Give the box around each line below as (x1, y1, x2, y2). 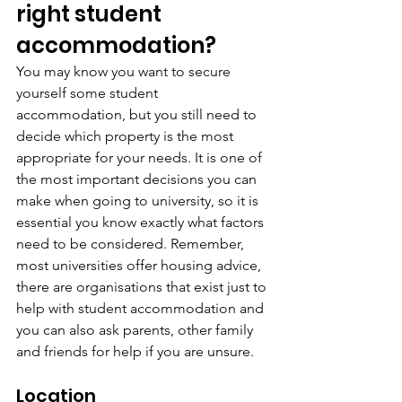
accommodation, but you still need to (16, 106, 260, 123)
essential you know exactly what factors (16, 214, 267, 231)
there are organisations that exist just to (16, 278, 270, 295)
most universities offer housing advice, (16, 257, 265, 274)
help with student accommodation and (16, 300, 267, 317)
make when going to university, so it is (16, 192, 262, 209)
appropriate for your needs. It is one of (16, 149, 266, 166)
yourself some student (16, 84, 162, 101)
